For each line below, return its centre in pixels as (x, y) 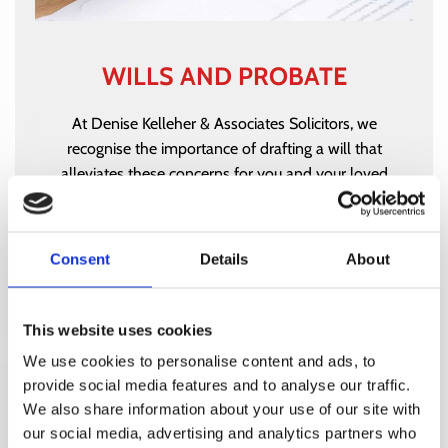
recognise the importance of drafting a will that (224, 149)
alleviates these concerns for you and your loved (224, 174)
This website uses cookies (118, 329)
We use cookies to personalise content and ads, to (199, 361)
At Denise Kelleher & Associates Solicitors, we (224, 124)
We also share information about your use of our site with (222, 409)
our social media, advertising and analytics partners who (219, 433)
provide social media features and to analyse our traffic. (217, 385)
